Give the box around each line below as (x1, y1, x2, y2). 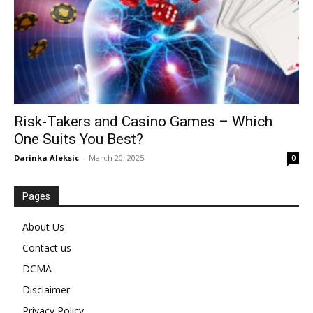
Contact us (22, 241, 71, 255)
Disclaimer (22, 283, 70, 297)
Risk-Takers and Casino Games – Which (14, 113, 272, 131)
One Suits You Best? (14, 131, 143, 148)
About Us (22, 220, 64, 234)
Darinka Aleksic (14, 152, 79, 163)
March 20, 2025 (89, 152, 144, 163)
